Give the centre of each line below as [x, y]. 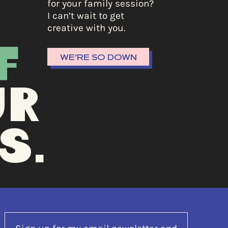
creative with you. [86, 28]
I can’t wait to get [86, 16]
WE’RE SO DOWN [98, 57]
